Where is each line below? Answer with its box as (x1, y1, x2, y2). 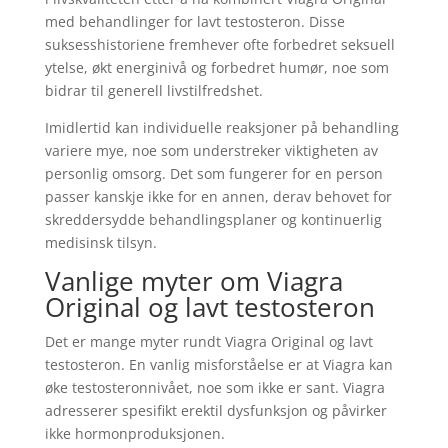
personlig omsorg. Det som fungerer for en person (44, 164, 383, 183)
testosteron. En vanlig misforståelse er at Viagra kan (44, 355, 393, 374)
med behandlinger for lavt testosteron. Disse (44, 12, 345, 31)
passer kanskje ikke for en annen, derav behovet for (44, 187, 392, 206)
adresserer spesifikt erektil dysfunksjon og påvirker (44, 401, 387, 420)
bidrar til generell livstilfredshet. (44, 81, 263, 100)
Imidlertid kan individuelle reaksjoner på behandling (44, 118, 399, 137)
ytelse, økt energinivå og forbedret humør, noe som (44, 58, 389, 77)
